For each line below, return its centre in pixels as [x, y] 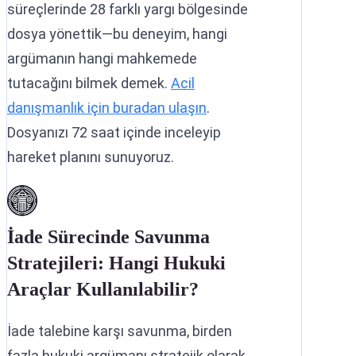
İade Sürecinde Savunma [108, 236]
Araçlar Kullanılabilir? [103, 289]
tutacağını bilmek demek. [89, 83]
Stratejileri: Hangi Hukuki [116, 263]
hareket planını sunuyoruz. [91, 157]
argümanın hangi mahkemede [102, 58]
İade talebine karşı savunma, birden [120, 331]
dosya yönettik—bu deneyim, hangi [117, 33]
